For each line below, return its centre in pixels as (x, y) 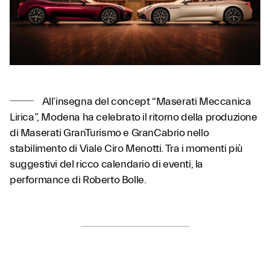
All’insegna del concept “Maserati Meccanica (146, 102)
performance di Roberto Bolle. (78, 180)
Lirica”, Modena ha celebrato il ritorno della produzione (133, 117)
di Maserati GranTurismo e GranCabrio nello (109, 133)
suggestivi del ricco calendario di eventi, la (107, 164)
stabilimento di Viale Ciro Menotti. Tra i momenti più (126, 149)
